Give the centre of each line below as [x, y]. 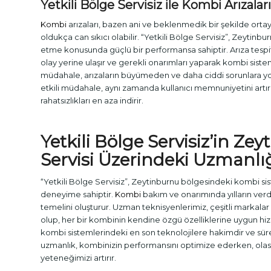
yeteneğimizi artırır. [78, 257]
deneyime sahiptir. [78, 194]
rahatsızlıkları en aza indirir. [92, 100]
